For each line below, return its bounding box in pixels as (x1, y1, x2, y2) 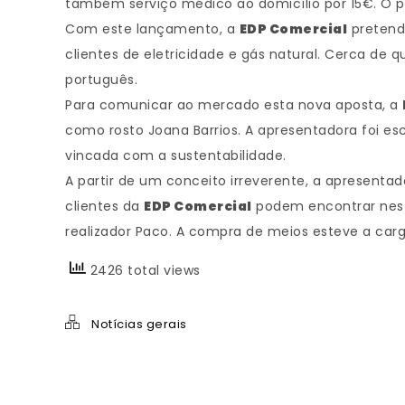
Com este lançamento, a (65, 20, 240, 38)
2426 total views (86, 261, 201, 279)
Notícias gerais (91, 316, 187, 334)
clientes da (65, 197, 144, 215)
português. (65, 71, 137, 89)
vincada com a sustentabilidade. (65, 146, 287, 165)
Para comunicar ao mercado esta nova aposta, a (65, 96, 402, 114)
